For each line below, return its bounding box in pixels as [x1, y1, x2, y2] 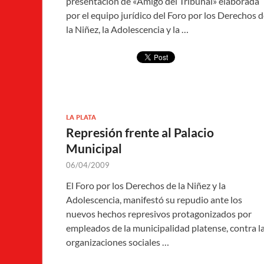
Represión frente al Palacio [66, 125, 214, 140]
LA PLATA [66, 113, 96, 122]
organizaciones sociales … [66, 236, 169, 248]
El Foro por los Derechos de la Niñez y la [66, 180, 226, 192]
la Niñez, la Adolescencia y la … [66, 24, 189, 35]
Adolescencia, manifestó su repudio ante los [66, 194, 242, 206]
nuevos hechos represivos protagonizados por [66, 208, 252, 220]
